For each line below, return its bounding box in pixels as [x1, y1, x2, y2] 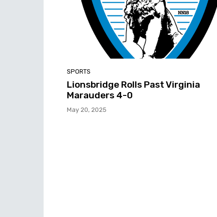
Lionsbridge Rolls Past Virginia [67, 79, 200, 91]
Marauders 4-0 [67, 90, 133, 101]
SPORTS [67, 68, 91, 76]
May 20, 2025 [67, 106, 107, 114]
